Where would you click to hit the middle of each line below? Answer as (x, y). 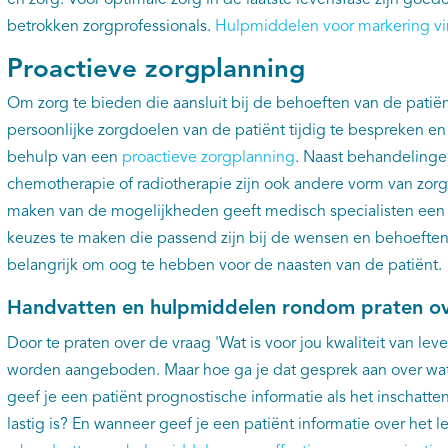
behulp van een (64, 158)
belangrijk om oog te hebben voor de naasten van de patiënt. (226, 266)
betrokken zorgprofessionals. (110, 27)
